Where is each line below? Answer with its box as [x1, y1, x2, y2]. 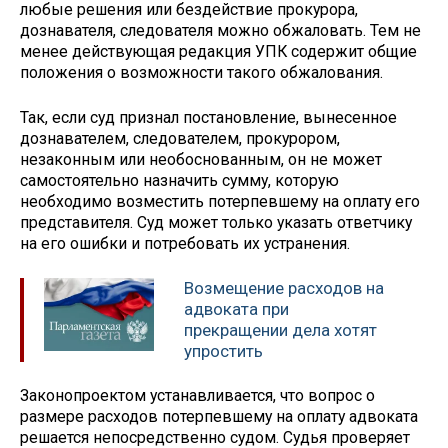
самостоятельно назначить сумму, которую [20, 170, 339, 190]
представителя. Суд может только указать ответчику [20, 212, 412, 232]
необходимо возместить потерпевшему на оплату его [20, 191, 420, 211]
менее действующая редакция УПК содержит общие [20, 42, 417, 62]
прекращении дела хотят [184, 319, 377, 340]
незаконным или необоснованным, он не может [20, 149, 382, 169]
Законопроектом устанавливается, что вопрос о [20, 386, 375, 406]
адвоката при [184, 298, 289, 319]
